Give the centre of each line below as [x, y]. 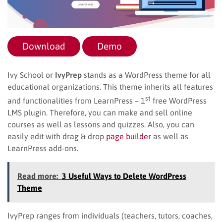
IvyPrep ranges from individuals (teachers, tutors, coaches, [110, 215]
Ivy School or [31, 75]
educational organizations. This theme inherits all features [110, 86]
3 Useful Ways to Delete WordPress [124, 176]
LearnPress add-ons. [43, 148]
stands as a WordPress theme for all [147, 75]
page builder [128, 136]
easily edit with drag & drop [56, 136]
